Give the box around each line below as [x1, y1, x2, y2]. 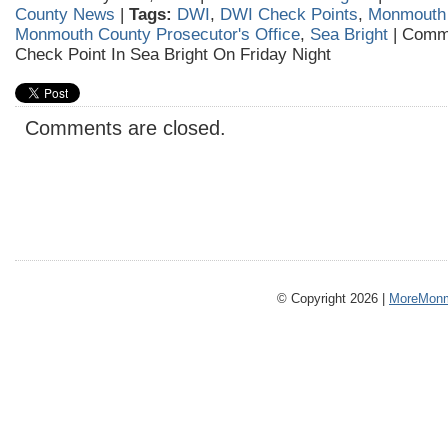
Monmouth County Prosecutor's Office [15, 25, 300, 44]
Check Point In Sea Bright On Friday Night [15, 45, 331, 64]
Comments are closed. [25, 117, 226, 139]
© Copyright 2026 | [277, 291, 389, 306]
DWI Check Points [220, 5, 358, 24]
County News [15, 5, 115, 24]
